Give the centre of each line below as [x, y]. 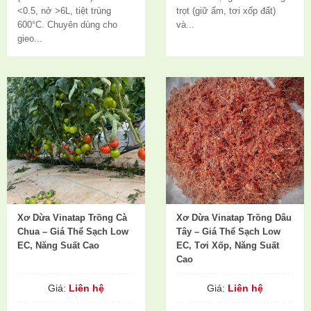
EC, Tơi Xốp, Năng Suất [228, 245]
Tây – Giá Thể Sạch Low [228, 232]
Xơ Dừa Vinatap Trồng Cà [72, 218]
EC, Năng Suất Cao [58, 245]
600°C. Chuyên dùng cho [67, 25]
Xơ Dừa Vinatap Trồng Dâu [234, 218]
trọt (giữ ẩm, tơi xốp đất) [226, 11]
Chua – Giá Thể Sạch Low [73, 232]
